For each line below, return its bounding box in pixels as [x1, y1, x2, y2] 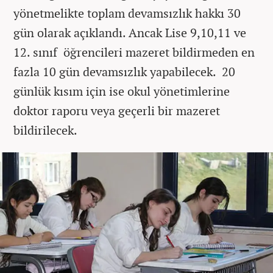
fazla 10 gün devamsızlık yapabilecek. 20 [13, 63, 235, 80]
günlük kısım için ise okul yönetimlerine [13, 83, 230, 100]
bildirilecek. [13, 122, 77, 139]
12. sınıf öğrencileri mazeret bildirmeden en [13, 44, 255, 61]
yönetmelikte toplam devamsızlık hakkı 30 [13, 5, 241, 22]
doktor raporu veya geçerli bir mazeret [13, 102, 220, 119]
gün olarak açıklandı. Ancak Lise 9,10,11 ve [13, 24, 246, 41]
